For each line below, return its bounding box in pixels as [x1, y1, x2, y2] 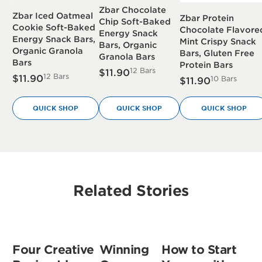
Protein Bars [180, 59, 233, 70]
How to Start [161, 242, 237, 257]
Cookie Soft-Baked [12, 22, 96, 33]
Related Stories [73, 181, 189, 199]
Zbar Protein [180, 12, 235, 23]
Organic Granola [12, 46, 84, 56]
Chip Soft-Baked [99, 16, 171, 26]
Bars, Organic [99, 39, 157, 50]
